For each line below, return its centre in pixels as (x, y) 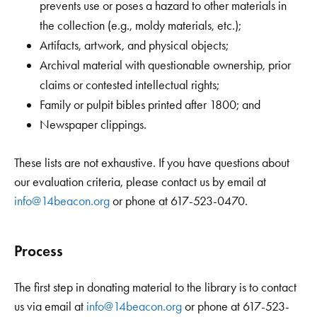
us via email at (50, 306)
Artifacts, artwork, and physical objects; (134, 45)
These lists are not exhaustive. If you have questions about (152, 162)
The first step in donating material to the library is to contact (155, 287)
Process (39, 251)
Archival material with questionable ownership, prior (165, 65)
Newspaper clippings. (93, 124)
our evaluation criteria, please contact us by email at (140, 181)
